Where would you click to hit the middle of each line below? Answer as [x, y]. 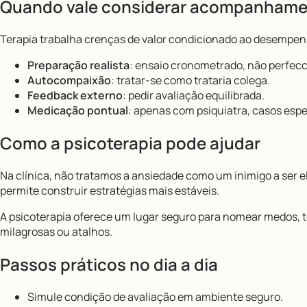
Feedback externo [75, 96]
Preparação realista [78, 65]
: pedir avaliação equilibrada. [194, 96]
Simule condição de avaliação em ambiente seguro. [155, 296]
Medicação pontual [78, 111]
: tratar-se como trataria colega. [191, 81]
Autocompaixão [69, 81]
